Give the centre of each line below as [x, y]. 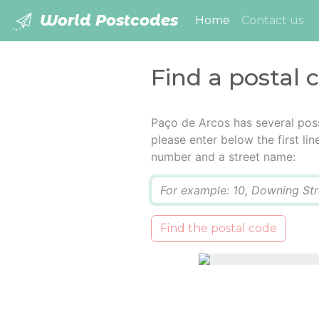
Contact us [272, 21]
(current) [256, 20]
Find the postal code [218, 229]
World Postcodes [107, 20]
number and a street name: [223, 157]
